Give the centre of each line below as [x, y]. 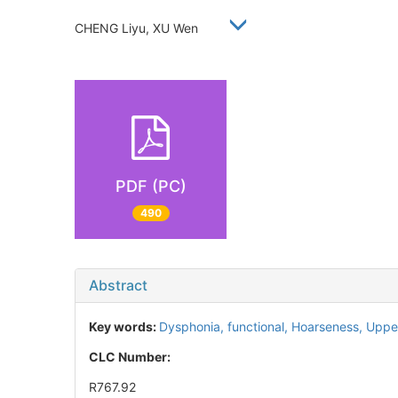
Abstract [118, 286]
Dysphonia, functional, [225, 327]
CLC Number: [131, 357]
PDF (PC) [151, 186]
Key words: [124, 327]
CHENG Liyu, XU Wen [143, 28]
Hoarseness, [329, 327]
